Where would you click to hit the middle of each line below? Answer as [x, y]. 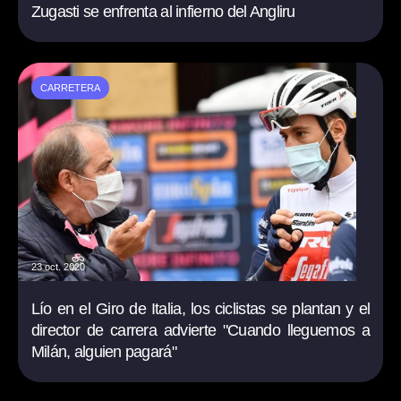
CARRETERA [70, 87]
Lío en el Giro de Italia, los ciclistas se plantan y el [200, 308]
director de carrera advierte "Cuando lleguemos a [200, 330]
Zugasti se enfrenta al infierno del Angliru [163, 11]
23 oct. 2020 [58, 266]
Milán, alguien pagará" [103, 351]
